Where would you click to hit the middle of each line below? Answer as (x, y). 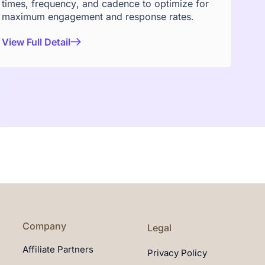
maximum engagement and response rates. (98, 17)
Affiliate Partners (58, 249)
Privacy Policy (177, 253)
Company (44, 226)
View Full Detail (36, 42)
